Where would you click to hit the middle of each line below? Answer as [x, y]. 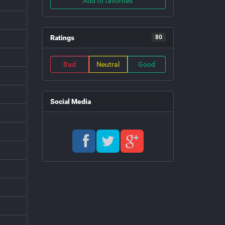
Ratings [62, 38]
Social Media [70, 102]
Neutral [108, 65]
